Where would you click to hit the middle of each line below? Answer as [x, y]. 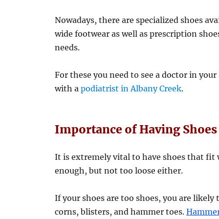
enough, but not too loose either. [119, 171]
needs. [67, 48]
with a [68, 89]
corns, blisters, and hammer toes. [121, 212]
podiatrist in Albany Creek [131, 89]
